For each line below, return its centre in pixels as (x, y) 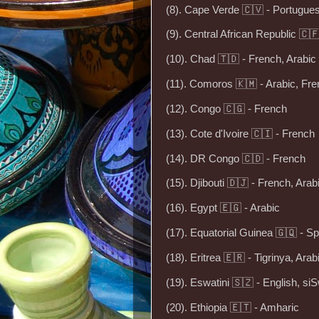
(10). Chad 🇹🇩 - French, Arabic (241, 59)
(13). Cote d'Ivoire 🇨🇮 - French (240, 134)
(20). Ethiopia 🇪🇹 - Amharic (232, 307)
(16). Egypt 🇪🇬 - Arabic (223, 208)
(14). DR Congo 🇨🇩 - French (236, 158)
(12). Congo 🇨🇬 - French (226, 109)
